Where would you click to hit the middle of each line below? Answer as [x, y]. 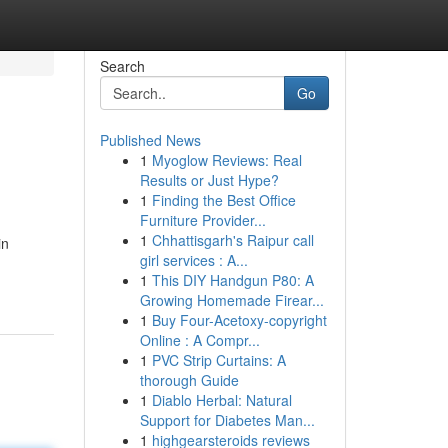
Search [122, 66]
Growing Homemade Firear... [231, 300]
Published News [150, 140]
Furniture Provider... [202, 220]
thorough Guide [189, 380]
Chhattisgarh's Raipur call [232, 240]
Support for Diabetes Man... [227, 420]
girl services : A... [193, 260]
